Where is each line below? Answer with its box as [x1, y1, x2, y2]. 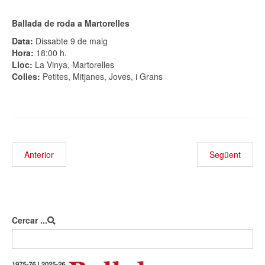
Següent [209, 148, 241, 160]
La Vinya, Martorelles [33, 59, 114, 70]
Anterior [24, 148, 54, 160]
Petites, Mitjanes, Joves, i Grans [40, 70, 163, 82]
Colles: [12, 70, 40, 82]
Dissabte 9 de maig [35, 35, 108, 47]
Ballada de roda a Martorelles [12, 17, 130, 29]
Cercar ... [12, 214, 47, 226]
